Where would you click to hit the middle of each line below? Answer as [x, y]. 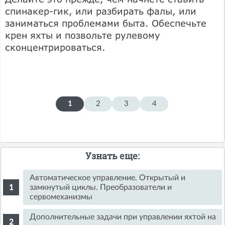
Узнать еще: [113, 156]
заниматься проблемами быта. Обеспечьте [106, 23]
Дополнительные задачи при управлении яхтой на [123, 217]
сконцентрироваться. [55, 47]
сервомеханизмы [61, 197]
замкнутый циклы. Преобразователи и [101, 187]
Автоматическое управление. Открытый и [108, 178]
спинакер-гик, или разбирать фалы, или [101, 11]
